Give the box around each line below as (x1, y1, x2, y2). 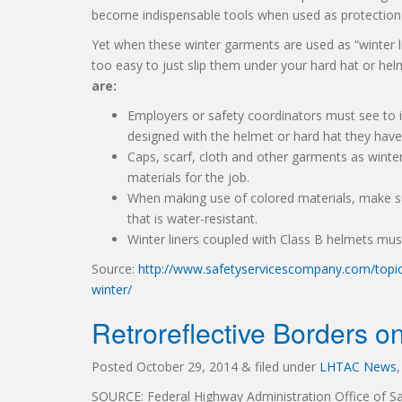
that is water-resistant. (127, 210, 258, 227)
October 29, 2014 (136, 358, 238, 375)
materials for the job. (127, 169, 249, 186)
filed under (251, 358, 319, 375)
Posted (92, 358, 136, 375)
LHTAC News (319, 358, 397, 375)
